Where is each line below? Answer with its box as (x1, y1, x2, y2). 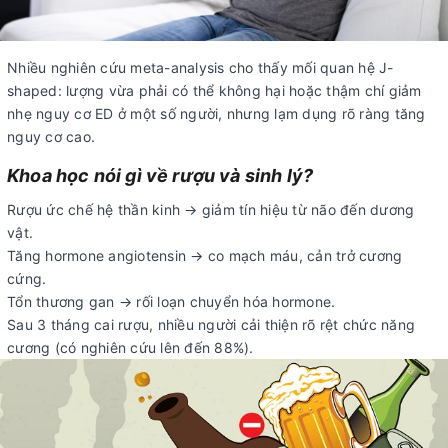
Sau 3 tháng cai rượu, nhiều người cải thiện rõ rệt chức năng (7, 315, 415, 333)
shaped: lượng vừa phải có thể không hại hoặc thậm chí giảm (7, 81, 422, 99)
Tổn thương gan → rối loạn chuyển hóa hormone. (7, 292, 336, 310)
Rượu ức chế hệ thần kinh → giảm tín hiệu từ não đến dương (7, 200, 415, 218)
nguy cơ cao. (7, 127, 95, 145)
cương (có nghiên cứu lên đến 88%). (7, 338, 254, 356)
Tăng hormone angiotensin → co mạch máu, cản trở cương (7, 246, 403, 264)
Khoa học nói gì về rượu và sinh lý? (7, 164, 314, 186)
